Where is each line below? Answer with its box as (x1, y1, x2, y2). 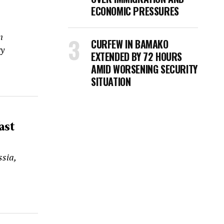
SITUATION (91, 74, 131, 89)
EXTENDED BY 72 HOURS (91, 49, 182, 64)
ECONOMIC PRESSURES (91, 3, 179, 18)
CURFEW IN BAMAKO (91, 36, 168, 51)
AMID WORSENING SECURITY (91, 61, 197, 76)
